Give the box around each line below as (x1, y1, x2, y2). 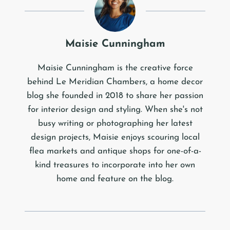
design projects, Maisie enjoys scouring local (30, 133, 200, 142)
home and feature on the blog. (56, 175, 174, 184)
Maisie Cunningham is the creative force (37, 64, 193, 73)
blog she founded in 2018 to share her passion (27, 91, 203, 101)
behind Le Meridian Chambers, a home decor (27, 78, 203, 87)
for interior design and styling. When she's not (27, 105, 203, 114)
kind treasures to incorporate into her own (35, 161, 195, 170)
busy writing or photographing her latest (37, 119, 193, 128)
